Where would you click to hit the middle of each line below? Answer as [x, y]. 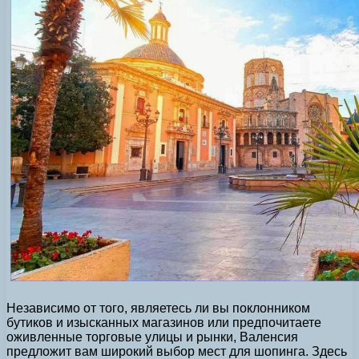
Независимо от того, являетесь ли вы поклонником [158, 309]
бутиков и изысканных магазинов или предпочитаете [164, 323]
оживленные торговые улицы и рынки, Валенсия [152, 337]
